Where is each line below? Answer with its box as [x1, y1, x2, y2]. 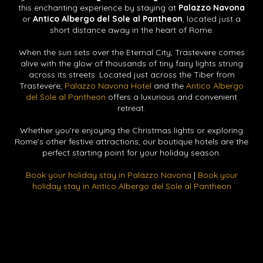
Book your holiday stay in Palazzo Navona [25, 170, 191, 180]
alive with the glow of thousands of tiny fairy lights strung [20, 58, 243, 69]
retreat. [117, 103, 146, 113]
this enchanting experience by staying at [18, 2, 178, 13]
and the [151, 80, 186, 91]
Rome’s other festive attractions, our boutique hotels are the [15, 136, 248, 147]
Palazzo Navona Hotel [65, 80, 151, 91]
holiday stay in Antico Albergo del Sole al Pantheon [32, 181, 231, 191]
